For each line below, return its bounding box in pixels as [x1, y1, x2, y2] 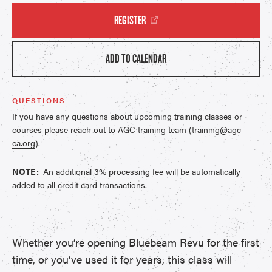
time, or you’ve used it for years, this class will [12, 251, 232, 267]
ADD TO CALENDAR [106, 52, 166, 65]
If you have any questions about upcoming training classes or [12, 110, 242, 122]
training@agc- [192, 123, 244, 135]
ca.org [12, 137, 35, 149]
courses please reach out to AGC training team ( [12, 123, 192, 135]
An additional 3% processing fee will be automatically [41, 165, 240, 177]
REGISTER [114, 14, 146, 27]
